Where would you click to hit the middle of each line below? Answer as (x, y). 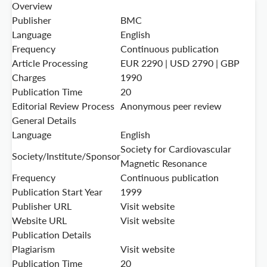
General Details (44, 120)
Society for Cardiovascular (176, 149)
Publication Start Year (57, 192)
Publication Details (52, 235)
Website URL (39, 221)
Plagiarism (33, 249)
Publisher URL (42, 206)
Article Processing (50, 63)
